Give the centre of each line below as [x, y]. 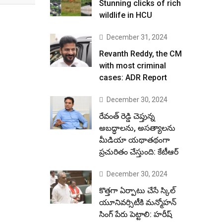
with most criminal [133, 66]
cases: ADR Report [133, 78]
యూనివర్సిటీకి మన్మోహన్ [138, 202]
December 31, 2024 [137, 37]
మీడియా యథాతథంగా [135, 140]
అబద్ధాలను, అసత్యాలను [137, 128]
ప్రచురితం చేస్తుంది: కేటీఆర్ [139, 152]
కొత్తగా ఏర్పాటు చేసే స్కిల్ [137, 191]
